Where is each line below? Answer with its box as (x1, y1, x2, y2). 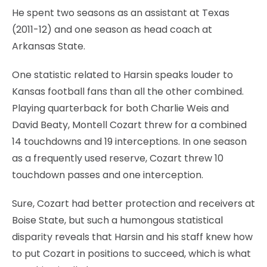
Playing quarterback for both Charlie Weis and (12, 101, 229, 115)
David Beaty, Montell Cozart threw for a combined (12, 117, 247, 132)
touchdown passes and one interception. (12, 167, 203, 182)
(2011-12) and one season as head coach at (12, 22, 212, 36)
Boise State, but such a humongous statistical (12, 213, 223, 227)
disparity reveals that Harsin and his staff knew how (12, 229, 253, 244)
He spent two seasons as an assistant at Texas (12, 5, 229, 20)
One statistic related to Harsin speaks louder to (12, 67, 233, 82)
